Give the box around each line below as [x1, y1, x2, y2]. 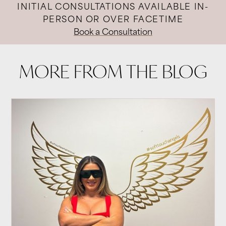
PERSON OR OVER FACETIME [42, 16, 184, 25]
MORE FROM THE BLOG [19, 59, 207, 83]
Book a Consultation [74, 29, 152, 37]
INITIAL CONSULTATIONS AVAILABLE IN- [17, 4, 209, 12]
